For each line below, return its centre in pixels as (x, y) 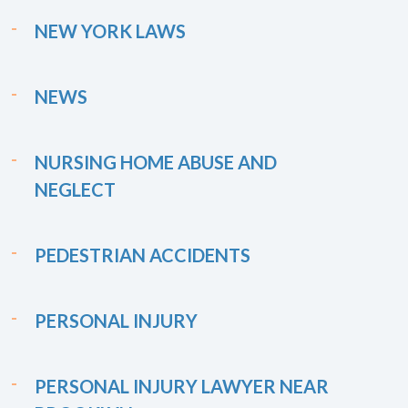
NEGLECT (75, 189)
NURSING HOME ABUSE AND (156, 162)
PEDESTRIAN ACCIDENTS (143, 255)
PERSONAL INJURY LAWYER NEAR (182, 386)
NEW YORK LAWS (110, 31)
